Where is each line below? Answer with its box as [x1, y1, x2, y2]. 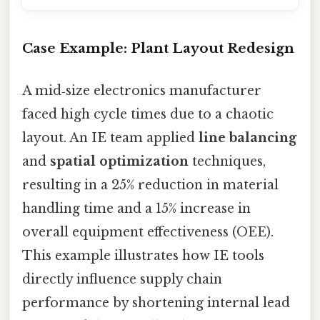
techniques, [189, 154, 266, 170]
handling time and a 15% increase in [22, 201, 251, 217]
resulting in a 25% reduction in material [22, 177, 279, 194]
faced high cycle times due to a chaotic [22, 106, 274, 123]
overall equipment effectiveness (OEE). [22, 224, 274, 241]
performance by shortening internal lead [22, 295, 290, 311]
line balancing [199, 130, 296, 146]
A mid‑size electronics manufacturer [22, 83, 261, 99]
